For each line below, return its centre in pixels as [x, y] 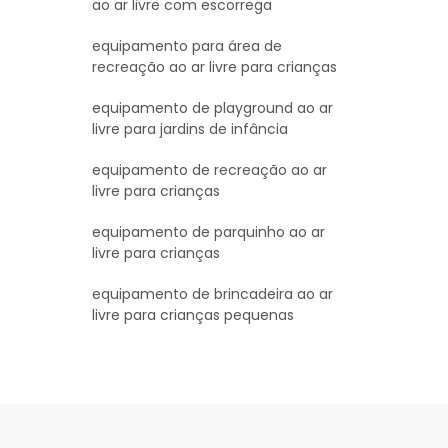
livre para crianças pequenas [193, 314]
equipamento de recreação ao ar [209, 169]
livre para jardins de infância [190, 128]
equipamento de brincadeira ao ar [212, 293]
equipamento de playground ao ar [212, 107]
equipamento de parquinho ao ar [208, 231]
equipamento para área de [187, 45]
